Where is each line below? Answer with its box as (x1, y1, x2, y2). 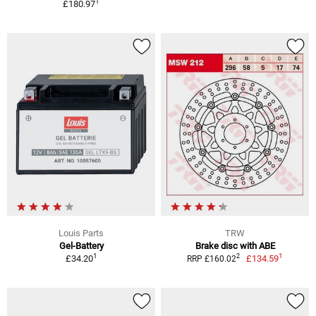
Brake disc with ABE (195, 240, 275, 251)
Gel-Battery (59, 240, 104, 251)
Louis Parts (59, 227, 104, 238)
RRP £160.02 (186, 253, 236, 264)
